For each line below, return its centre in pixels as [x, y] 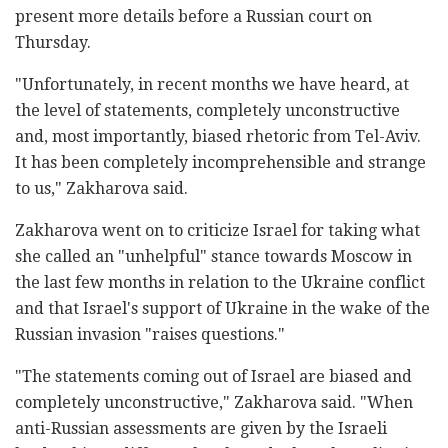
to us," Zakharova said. [101, 189]
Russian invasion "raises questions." [150, 335]
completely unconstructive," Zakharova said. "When [214, 403]
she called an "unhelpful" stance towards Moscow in [213, 257]
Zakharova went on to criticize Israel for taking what [217, 231]
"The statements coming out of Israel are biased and [213, 377]
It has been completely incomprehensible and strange [220, 163]
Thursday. [53, 43]
